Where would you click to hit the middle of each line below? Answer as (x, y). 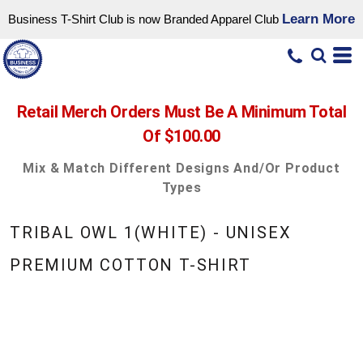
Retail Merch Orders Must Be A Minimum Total (181, 112)
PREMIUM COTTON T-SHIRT (130, 265)
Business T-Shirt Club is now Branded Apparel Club (145, 19)
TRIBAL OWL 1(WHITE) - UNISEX (150, 233)
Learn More (318, 19)
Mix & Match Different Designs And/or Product (181, 168)
